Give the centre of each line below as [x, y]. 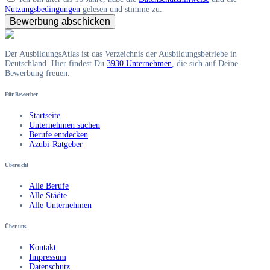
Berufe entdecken [58, 134]
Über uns [16, 227]
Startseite [45, 115]
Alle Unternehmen [60, 206]
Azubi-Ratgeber [56, 144]
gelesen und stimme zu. [121, 9]
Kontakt [42, 247]
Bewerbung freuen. [37, 73]
